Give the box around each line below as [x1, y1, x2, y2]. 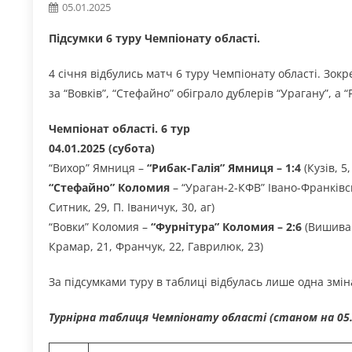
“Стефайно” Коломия [49, 179, 170, 195]
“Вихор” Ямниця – [49, 159, 144, 175]
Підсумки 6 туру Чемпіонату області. [49, 30, 260, 46]
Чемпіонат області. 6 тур [49, 120, 190, 136]
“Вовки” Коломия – [49, 218, 148, 234]
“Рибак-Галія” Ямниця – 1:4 [144, 159, 301, 175]
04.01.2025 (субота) [49, 140, 155, 156]
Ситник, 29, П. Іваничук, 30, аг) [49, 199, 214, 214]
